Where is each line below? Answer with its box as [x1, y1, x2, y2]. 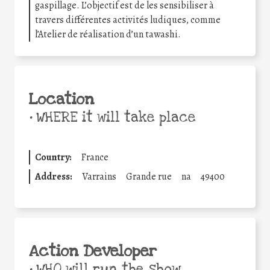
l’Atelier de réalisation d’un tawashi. [35, 27, 181, 41]
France [81, 150, 108, 164]
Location [29, 89, 94, 110]
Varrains [82, 169, 116, 183]
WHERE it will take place [32, 108, 196, 127]
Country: [35, 150, 72, 164]
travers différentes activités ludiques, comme [35, 13, 221, 27]
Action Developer [29, 240, 157, 262]
